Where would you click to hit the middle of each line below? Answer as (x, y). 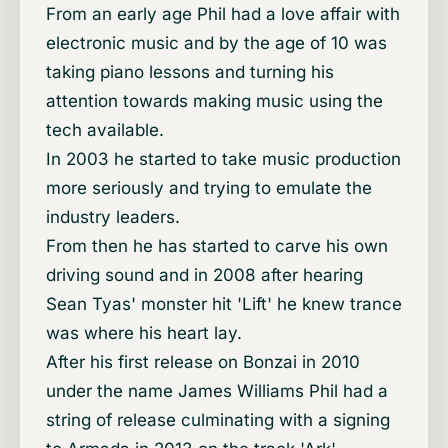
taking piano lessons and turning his (190, 72)
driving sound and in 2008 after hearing (204, 275)
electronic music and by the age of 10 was (216, 43)
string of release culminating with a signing (218, 420)
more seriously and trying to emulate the (209, 188)
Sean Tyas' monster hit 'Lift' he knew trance (224, 304)
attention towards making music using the (214, 101)
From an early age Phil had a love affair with (223, 14)
